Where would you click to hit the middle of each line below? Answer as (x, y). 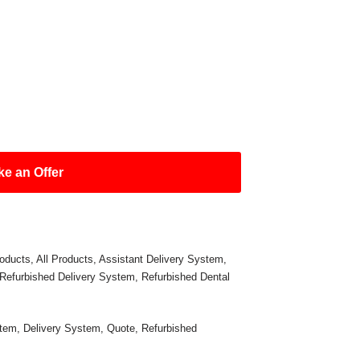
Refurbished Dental (186, 277)
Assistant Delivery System (162, 259)
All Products (65, 259)
